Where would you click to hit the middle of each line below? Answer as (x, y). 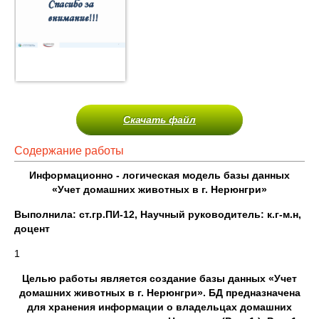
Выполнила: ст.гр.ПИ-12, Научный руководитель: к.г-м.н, (158, 214)
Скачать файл (159, 120)
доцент (32, 229)
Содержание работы (69, 151)
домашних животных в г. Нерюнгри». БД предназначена (159, 293)
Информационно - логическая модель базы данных (159, 175)
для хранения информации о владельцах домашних (159, 307)
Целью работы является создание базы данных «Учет (159, 278)
